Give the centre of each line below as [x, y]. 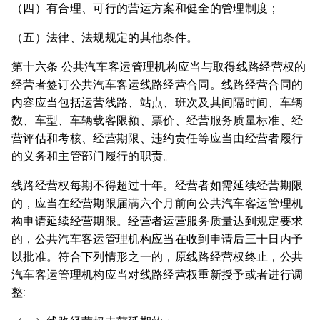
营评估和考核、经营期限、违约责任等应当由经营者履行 [157, 138]
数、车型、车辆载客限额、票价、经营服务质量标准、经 [157, 120]
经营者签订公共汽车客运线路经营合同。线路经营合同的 [157, 85]
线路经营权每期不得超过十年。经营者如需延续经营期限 [157, 185]
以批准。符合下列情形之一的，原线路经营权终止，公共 [157, 257]
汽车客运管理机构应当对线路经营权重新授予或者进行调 [157, 275]
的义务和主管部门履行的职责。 [93, 156]
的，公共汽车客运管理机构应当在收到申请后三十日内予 [157, 239]
